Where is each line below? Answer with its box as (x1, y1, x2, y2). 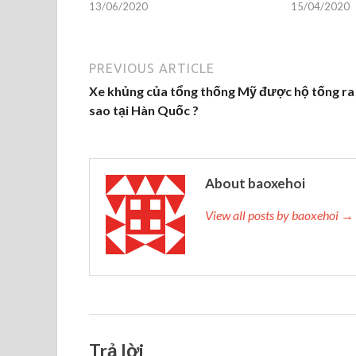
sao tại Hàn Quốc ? (89, 102, 199, 118)
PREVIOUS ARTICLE (89, 60, 215, 75)
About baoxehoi (205, 174, 305, 192)
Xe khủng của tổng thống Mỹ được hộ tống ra (89, 83, 354, 99)
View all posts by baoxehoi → (205, 207, 354, 222)
